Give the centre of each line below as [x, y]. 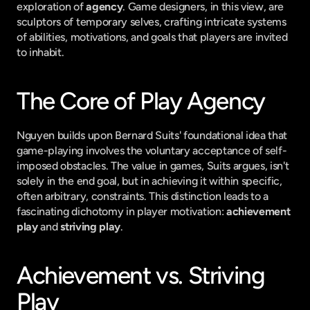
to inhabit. [40, 52]
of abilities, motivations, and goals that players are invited [152, 37]
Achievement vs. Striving [141, 275]
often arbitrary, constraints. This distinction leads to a [143, 196]
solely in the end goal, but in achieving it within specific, [149, 181]
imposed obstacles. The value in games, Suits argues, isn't [153, 166]
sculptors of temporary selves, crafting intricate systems [152, 22]
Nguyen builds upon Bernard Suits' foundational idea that [152, 135]
